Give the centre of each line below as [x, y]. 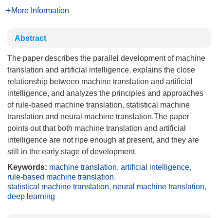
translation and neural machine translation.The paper [98, 117]
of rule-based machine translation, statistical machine [99, 105]
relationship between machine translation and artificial [100, 82]
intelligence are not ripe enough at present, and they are [103, 140]
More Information [40, 10]
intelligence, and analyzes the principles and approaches [105, 93]
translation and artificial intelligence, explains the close [101, 70]
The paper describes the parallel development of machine [106, 58]
